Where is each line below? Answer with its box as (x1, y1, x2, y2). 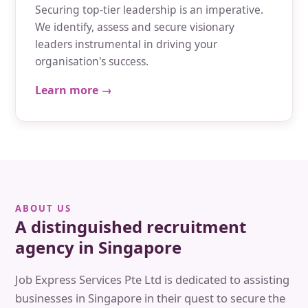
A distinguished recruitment (15, 215, 246, 238)
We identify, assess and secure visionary (35, 19, 234, 34)
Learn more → (35, 82, 112, 98)
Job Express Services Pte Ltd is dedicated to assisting (15, 272, 289, 287)
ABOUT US (15, 202, 71, 214)
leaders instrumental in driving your (35, 36, 217, 52)
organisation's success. (35, 54, 148, 69)
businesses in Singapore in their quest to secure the (15, 290, 285, 306)
